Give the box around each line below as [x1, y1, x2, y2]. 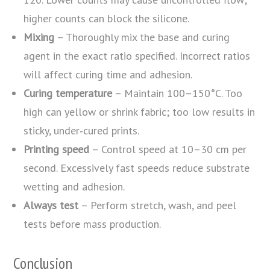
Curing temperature [24, 86, 113, 100]
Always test [24, 198, 79, 212]
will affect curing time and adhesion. [24, 67, 193, 81]
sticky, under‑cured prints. [24, 123, 140, 137]
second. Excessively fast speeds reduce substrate [24, 160, 250, 175]
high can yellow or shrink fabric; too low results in [24, 104, 256, 119]
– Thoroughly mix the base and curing [54, 30, 230, 44]
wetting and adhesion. [24, 179, 125, 193]
